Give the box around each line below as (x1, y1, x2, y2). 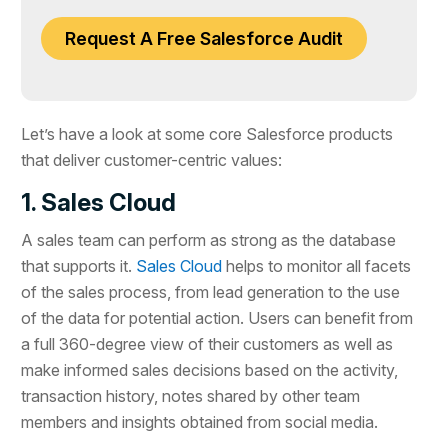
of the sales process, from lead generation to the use (21, 281, 401, 302)
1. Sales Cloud (21, 187, 177, 217)
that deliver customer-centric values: (21, 149, 283, 170)
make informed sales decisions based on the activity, (21, 359, 399, 380)
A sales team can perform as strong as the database (21, 229, 397, 250)
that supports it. (21, 255, 137, 276)
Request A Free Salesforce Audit (65, 27, 344, 49)
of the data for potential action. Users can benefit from (21, 307, 414, 328)
